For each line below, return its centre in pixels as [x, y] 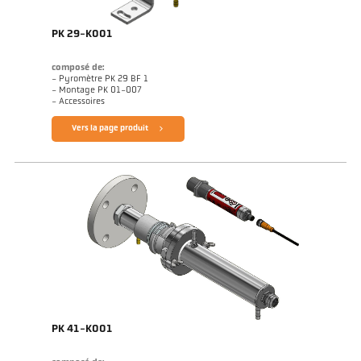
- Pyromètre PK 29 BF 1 [100, 79]
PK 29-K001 [82, 34]
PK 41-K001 [82, 329]
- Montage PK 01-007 [96, 91]
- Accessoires [78, 102]
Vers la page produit [110, 129]
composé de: [78, 68]
